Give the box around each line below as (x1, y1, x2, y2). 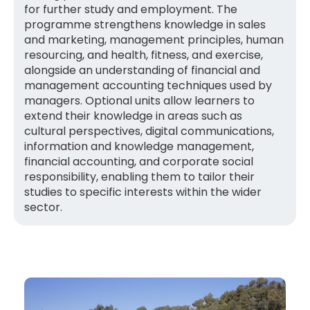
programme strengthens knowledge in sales (24, 16, 266, 33)
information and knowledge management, (24, 138, 254, 154)
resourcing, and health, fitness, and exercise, (24, 46, 263, 63)
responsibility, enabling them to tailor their (24, 168, 255, 185)
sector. (24, 199, 62, 215)
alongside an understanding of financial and (24, 62, 260, 78)
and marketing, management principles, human (24, 31, 284, 48)
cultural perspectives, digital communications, (24, 122, 274, 139)
